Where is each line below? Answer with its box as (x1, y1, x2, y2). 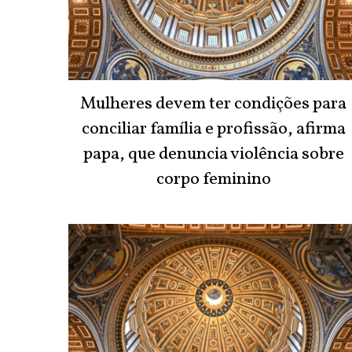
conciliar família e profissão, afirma (81, 117, 346, 142)
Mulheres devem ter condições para (80, 92, 347, 117)
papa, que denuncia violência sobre (82, 142, 344, 167)
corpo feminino (156, 167, 271, 192)
